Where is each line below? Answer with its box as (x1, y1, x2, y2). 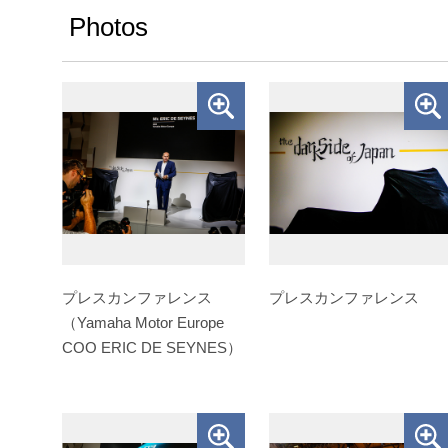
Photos (69, 11, 148, 42)
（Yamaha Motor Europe (62, 313, 224, 331)
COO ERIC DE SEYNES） (62, 338, 242, 356)
